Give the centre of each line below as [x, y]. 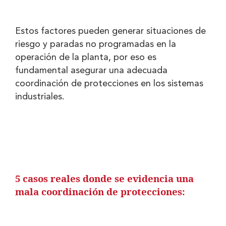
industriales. [40, 97]
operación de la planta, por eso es [86, 57]
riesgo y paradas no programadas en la [96, 44]
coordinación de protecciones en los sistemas [109, 83]
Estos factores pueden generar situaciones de [110, 31]
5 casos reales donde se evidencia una [104, 179]
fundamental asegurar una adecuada [91, 70]
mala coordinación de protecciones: [100, 192]
